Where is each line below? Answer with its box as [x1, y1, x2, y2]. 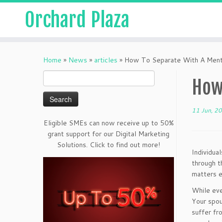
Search [43, 71, 64, 81]
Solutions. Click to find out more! [57, 140, 160, 150]
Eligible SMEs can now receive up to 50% [43, 118, 174, 128]
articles [94, 55, 117, 65]
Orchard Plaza [24, 7, 129, 32]
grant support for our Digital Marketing [48, 129, 169, 139]
